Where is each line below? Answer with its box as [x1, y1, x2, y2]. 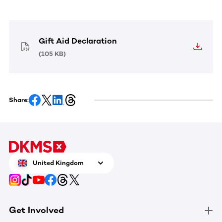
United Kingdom [33, 159, 84, 166]
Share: [9, 96, 29, 104]
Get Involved [9, 205, 64, 216]
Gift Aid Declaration [39, 36, 117, 46]
